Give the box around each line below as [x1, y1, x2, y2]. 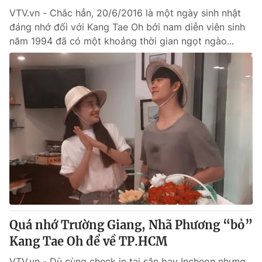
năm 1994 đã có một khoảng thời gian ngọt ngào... [9, 35, 234, 47]
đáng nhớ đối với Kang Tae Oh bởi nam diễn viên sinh [9, 21, 245, 33]
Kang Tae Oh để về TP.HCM [9, 234, 167, 249]
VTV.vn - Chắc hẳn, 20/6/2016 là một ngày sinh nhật [9, 7, 241, 19]
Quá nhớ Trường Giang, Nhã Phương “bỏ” [9, 218, 253, 232]
